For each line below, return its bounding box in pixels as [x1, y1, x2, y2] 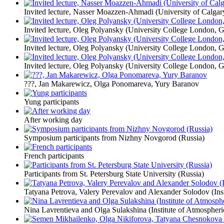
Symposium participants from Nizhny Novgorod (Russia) [24, 133, 204, 142]
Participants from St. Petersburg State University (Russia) [24, 169, 204, 178]
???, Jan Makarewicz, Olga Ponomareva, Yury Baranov [24, 79, 199, 88]
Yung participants [24, 97, 79, 106]
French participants [24, 151, 84, 160]
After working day [24, 115, 82, 124]
